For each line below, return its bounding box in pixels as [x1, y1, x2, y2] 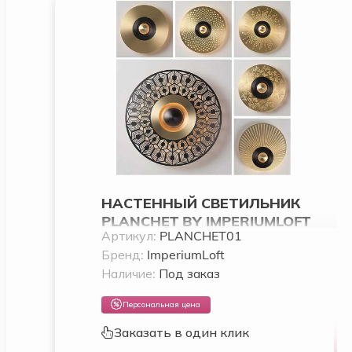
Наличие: [101, 265, 159, 281]
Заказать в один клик [113, 324, 249, 340]
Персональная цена [123, 299, 200, 310]
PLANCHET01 [159, 227, 242, 244]
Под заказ [158, 265, 220, 281]
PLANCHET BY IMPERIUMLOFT [101, 211, 310, 230]
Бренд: [101, 246, 147, 262]
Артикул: [101, 227, 159, 244]
